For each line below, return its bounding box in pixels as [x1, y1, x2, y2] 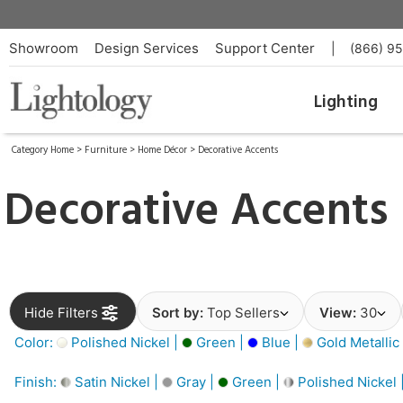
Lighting [313, 89, 378, 116]
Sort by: [152, 304, 207, 321]
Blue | [258, 333, 302, 351]
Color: [14, 333, 57, 351]
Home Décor [138, 142, 187, 158]
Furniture [85, 142, 127, 158]
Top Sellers [207, 304, 280, 321]
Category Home [12, 142, 74, 158]
